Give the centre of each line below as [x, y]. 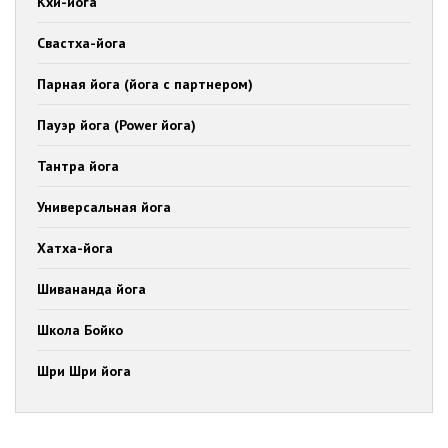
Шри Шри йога [84, 371]
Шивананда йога [91, 289]
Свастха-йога [81, 43]
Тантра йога [78, 166]
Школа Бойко [80, 330]
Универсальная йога [104, 207]
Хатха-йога [75, 248]
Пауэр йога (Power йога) [116, 125]
